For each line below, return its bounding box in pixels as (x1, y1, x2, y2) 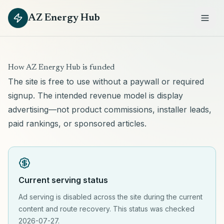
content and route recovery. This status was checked (18, 204, 194, 213)
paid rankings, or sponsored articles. (8, 118, 146, 128)
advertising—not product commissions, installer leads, (8, 104, 211, 114)
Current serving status (18, 175, 108, 185)
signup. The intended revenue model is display (8, 90, 183, 100)
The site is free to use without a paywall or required (8, 76, 204, 86)
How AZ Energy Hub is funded (8, 63, 114, 71)
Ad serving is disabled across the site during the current (18, 192, 202, 201)
